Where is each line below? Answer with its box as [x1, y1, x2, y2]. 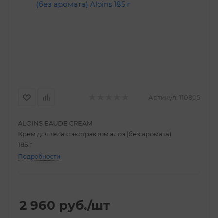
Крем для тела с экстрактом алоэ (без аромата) [18, 130, 171, 138]
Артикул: [148, 93, 178, 101]
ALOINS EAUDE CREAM [18, 119, 92, 127]
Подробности [18, 153, 60, 160]
